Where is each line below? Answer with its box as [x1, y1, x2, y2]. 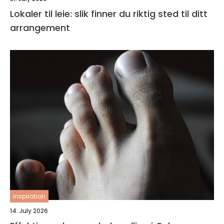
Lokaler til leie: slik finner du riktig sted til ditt [10, 7, 207, 20]
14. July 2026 [10, 206, 48, 215]
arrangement [10, 21, 70, 34]
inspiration [13, 191, 45, 200]
